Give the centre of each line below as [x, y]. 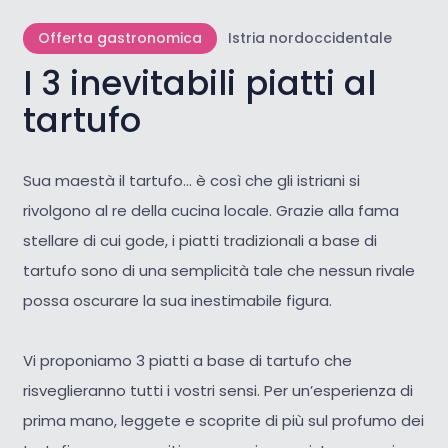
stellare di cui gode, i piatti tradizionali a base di [199, 240]
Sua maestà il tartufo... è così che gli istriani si [191, 180]
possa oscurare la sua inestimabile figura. [177, 300]
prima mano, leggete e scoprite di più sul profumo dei [223, 420]
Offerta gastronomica [119, 38]
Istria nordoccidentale [309, 38]
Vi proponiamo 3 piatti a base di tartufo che [187, 360]
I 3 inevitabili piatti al [199, 84]
